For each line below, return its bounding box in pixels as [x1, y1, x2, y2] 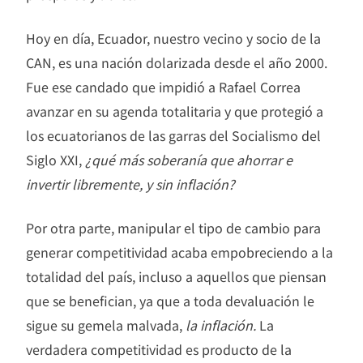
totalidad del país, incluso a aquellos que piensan [26, 266, 327, 286]
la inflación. [186, 314, 259, 335]
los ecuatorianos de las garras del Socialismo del [26, 125, 321, 145]
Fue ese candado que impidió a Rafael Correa [26, 76, 301, 96]
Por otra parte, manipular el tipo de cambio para [26, 217, 321, 237]
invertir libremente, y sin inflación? [26, 173, 235, 194]
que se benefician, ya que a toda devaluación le [26, 290, 314, 310]
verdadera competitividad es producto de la [26, 339, 292, 359]
